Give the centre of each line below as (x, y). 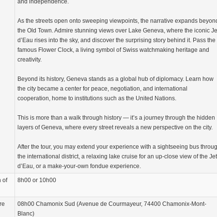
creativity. (30, 60)
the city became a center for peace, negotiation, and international (102, 89)
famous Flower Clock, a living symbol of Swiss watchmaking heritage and (113, 50)
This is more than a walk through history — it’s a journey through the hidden (116, 118)
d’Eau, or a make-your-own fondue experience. (79, 166)
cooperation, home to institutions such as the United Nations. (97, 99)
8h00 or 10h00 (37, 180)
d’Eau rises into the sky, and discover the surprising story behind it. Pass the (116, 40)
